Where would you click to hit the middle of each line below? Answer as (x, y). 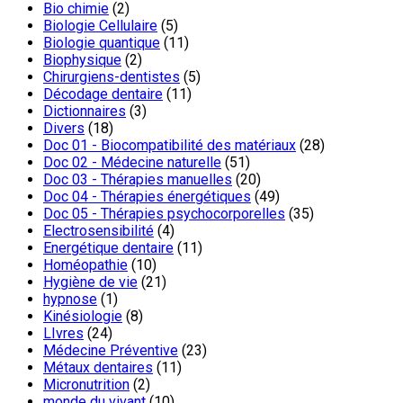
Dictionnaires (85, 111)
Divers (64, 128)
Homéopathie (85, 265)
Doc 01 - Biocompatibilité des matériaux (170, 145)
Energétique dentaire (108, 248)
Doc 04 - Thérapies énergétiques (147, 197)
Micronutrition (86, 385)
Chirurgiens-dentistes (112, 77)
